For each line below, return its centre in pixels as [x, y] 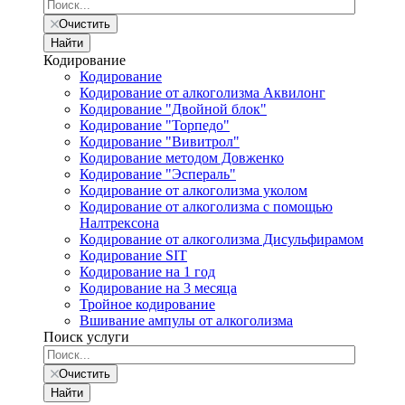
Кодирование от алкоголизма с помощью [206, 207]
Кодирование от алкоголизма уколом [193, 190]
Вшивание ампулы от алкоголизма [186, 320]
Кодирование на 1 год [147, 272]
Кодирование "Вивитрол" [160, 141]
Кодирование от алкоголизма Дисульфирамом [221, 239]
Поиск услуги [86, 337]
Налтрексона [119, 223]
